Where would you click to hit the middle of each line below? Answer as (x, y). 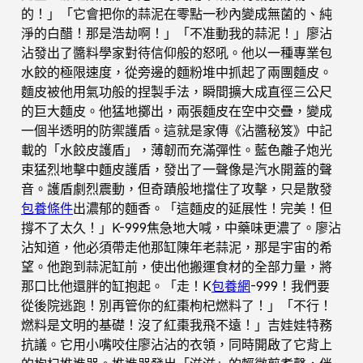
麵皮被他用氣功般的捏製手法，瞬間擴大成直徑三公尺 (177, 91)
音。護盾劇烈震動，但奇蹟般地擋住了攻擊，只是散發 (177, 188)
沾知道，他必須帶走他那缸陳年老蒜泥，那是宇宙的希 (177, 247)
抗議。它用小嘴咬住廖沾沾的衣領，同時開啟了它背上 (177, 344)
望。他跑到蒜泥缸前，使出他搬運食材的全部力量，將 (177, 266)
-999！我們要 (290, 286)
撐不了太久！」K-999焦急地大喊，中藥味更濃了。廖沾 (181, 227)
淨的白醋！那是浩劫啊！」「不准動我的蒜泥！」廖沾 (177, 33)
